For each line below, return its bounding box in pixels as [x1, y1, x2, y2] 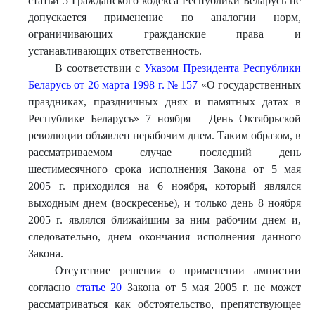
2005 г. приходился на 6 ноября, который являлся [28, 180, 301, 192]
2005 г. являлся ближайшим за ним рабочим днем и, [28, 214, 301, 226]
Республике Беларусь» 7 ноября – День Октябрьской [28, 112, 301, 124]
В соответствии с [54, 62, 145, 74]
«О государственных [198, 79, 302, 91]
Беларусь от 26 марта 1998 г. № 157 [28, 79, 198, 91]
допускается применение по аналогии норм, [28, 11, 301, 23]
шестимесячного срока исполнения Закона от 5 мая [28, 163, 301, 175]
